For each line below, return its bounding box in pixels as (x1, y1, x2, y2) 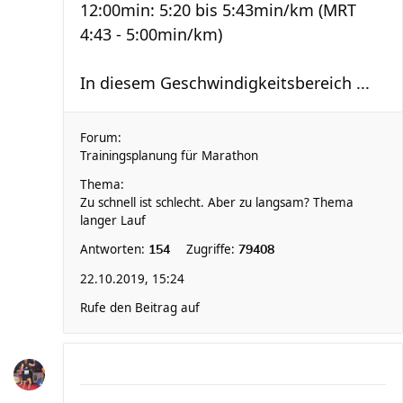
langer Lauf (80, 212, 146, 228)
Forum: (80, 130, 121, 146)
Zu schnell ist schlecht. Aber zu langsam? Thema (80, 194, 354, 210)
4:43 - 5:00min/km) (80, 23, 222, 45)
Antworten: (80, 241, 148, 257)
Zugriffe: (186, 241, 238, 257)
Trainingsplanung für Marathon (80, 148, 258, 164)
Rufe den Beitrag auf (80, 300, 200, 316)
